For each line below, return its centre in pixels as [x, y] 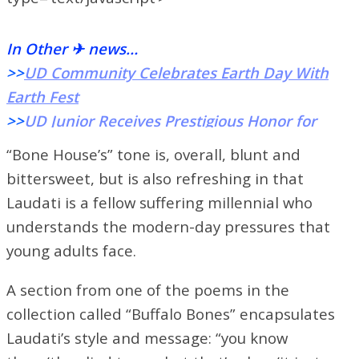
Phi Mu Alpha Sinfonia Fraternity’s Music [169, 168]
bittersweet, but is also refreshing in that [155, 178]
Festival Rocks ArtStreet [91, 192]
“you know [252, 337]
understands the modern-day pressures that [168, 226]
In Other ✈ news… [72, 48]
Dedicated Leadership [86, 144]
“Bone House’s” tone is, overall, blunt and [153, 154]
